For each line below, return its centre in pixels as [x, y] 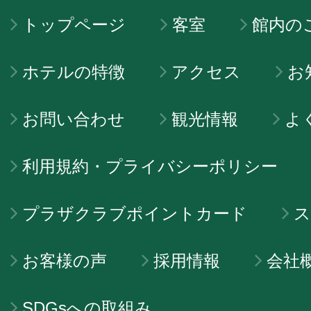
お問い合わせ [74, 119]
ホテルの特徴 [74, 72]
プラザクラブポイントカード [135, 213]
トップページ [74, 24]
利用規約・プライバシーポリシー [150, 166]
